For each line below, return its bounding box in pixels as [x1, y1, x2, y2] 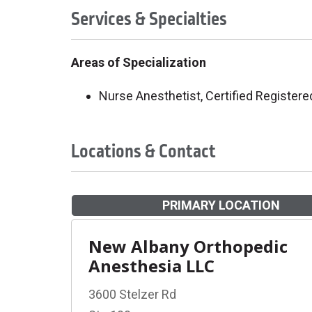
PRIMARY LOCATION [162, 198, 280, 212]
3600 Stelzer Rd [88, 287, 176, 302]
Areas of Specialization [71, 55, 206, 70]
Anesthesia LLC [88, 254, 214, 277]
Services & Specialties [71, 6, 227, 32]
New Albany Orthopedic [88, 235, 288, 258]
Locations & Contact [71, 139, 216, 164]
